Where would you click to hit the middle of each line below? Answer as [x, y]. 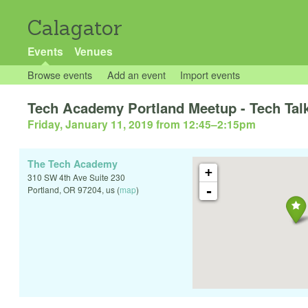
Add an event [136, 75]
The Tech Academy [73, 164]
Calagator [75, 28]
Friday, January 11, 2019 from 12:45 [119, 124]
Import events [210, 75]
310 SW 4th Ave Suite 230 [76, 177]
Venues [93, 51]
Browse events [60, 75]
